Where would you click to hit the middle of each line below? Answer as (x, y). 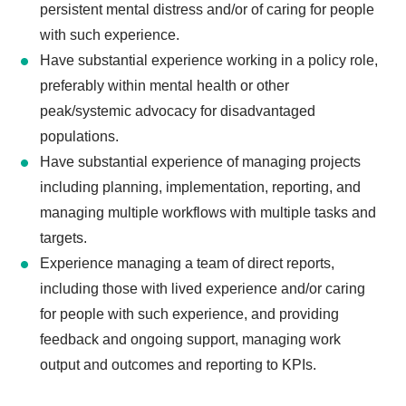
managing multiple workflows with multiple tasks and (208, 213)
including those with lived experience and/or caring (202, 289)
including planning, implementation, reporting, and (200, 188)
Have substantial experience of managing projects (200, 162)
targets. (63, 238)
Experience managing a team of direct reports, (187, 264)
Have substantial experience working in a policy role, (208, 61)
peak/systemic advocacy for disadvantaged (177, 111)
